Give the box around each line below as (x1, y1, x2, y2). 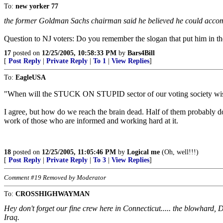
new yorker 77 (15, 2, 58, 10)
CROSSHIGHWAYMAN (15, 190, 90, 198)
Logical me (127, 148, 160, 156)
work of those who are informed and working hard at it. (4, 116, 178, 125)
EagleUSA (15, 74, 46, 81)
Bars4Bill (127, 49, 155, 57)
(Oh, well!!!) (160, 148, 199, 156)
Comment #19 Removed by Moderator (4, 174, 106, 181)
